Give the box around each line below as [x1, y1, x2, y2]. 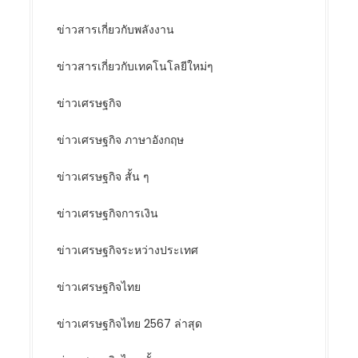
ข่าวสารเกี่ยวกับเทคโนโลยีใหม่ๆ [57, 58, 214, 74]
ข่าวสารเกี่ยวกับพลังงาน [57, 22, 175, 38]
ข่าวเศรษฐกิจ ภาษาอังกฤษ [57, 132, 185, 148]
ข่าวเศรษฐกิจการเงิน [57, 205, 159, 221]
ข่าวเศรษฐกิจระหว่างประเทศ [57, 242, 199, 258]
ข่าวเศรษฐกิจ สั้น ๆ [57, 169, 150, 185]
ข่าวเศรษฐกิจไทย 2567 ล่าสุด [57, 316, 203, 332]
